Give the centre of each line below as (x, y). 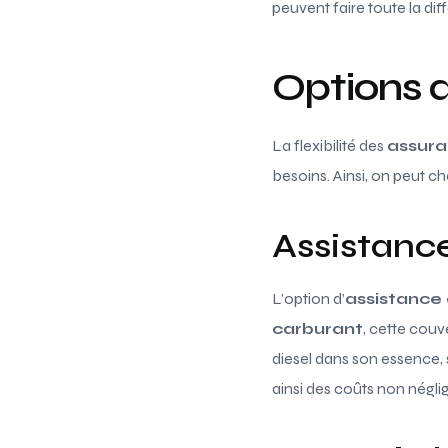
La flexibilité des (329, 145)
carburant (317, 328)
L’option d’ (308, 298)
